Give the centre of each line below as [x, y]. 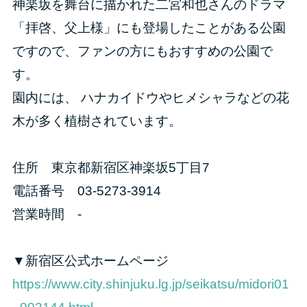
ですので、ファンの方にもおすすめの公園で [142, 51]
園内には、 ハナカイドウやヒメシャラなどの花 [150, 98]
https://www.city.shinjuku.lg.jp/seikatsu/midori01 [150, 284]
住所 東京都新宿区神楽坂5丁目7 [111, 168]
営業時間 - [47, 214]
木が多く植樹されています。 [97, 121]
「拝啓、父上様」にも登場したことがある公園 [149, 28]
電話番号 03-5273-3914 [86, 191]
